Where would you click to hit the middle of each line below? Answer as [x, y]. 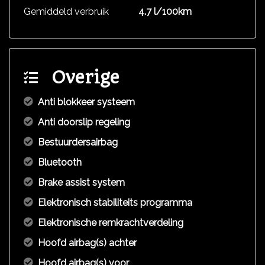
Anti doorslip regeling [84, 122]
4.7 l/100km [165, 12]
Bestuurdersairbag [78, 142]
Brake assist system [81, 182]
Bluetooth [60, 162]
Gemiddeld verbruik [66, 12]
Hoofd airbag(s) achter [87, 243]
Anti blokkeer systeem [86, 102]
